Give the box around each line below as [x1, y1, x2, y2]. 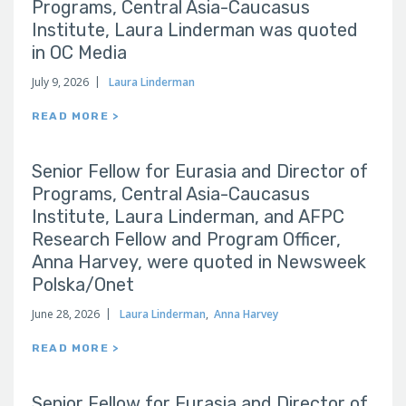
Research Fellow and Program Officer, [32, 228, 341, 250]
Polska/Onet [32, 274, 134, 295]
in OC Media [32, 42, 127, 63]
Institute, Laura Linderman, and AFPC [32, 206, 344, 227]
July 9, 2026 [32, 74, 89, 90]
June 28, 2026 [32, 306, 100, 322]
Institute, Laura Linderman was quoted [32, 19, 358, 41]
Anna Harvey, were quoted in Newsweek [32, 251, 366, 273]
